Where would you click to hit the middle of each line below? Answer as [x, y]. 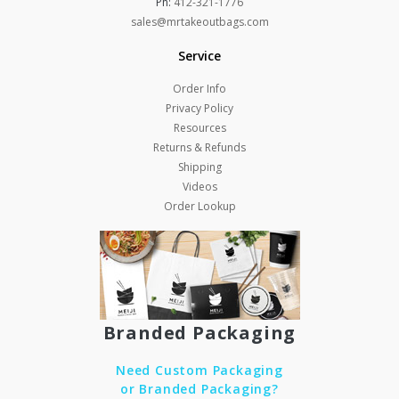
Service [199, 55]
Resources [199, 127]
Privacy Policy [199, 108]
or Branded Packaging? [199, 388]
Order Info [199, 88]
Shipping [199, 167]
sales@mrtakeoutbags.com [199, 21]
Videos [199, 186]
